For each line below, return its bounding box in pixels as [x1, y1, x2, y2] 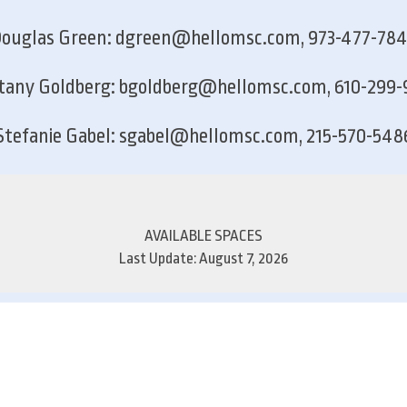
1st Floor [77, 332, 131, 350]
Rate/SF [273, 299, 323, 317]
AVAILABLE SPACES [144, 226, 263, 244]
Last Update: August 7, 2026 [119, 249, 288, 267]
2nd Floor [77, 365, 134, 383]
